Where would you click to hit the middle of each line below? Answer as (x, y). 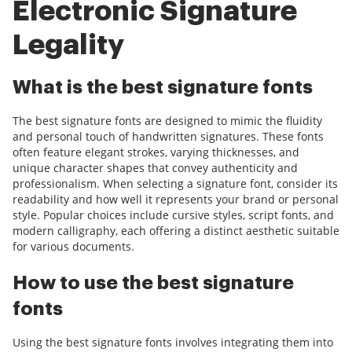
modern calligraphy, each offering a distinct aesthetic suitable (176, 231)
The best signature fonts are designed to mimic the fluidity (167, 121)
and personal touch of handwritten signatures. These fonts (168, 137)
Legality (68, 45)
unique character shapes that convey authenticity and (155, 168)
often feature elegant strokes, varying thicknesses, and (156, 152)
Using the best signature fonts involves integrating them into (173, 343)
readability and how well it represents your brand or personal (176, 200)
